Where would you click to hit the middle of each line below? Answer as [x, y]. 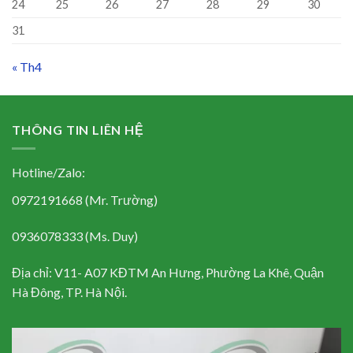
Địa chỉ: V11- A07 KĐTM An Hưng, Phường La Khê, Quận [168, 272]
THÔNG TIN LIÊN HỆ [78, 129]
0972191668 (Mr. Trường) [85, 200]
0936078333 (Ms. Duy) [75, 236]
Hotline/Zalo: [48, 173]
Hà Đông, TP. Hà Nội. [69, 292]
